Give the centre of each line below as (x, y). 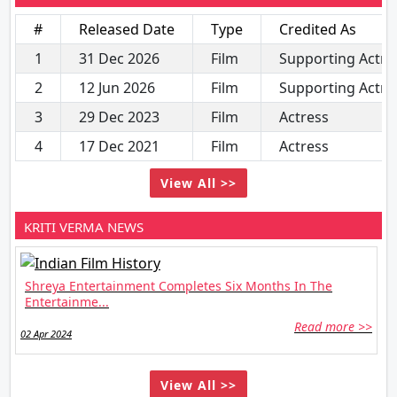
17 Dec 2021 (119, 146)
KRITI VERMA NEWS (84, 226)
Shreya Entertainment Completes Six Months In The (179, 286)
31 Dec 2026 (119, 58)
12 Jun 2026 (117, 87)
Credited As (318, 29)
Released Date (127, 29)
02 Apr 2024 (46, 334)
